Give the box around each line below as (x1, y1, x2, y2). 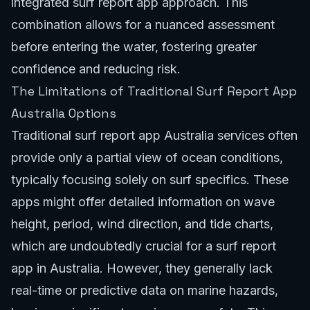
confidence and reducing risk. (11, 61, 181, 76)
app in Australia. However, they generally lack (11, 260, 273, 275)
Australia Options (11, 104, 116, 121)
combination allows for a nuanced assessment (11, 17, 275, 32)
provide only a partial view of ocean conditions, (11, 149, 283, 165)
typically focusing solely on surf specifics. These (11, 172, 289, 187)
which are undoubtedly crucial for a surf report (11, 238, 276, 253)
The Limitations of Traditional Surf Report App (11, 82, 297, 99)
